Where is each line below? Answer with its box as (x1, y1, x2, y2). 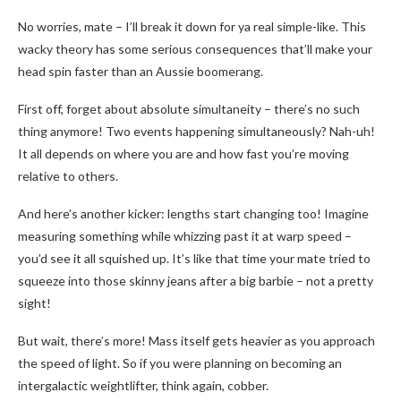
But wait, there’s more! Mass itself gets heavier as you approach (18, 332, 375, 348)
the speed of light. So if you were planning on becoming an (18, 354, 342, 371)
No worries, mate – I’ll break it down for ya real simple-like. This (18, 18, 366, 34)
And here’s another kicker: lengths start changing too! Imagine (18, 205, 369, 221)
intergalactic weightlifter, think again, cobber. (18, 377, 269, 393)
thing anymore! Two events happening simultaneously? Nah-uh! (18, 123, 375, 139)
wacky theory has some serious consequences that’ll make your (18, 40, 372, 56)
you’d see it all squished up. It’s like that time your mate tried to (18, 250, 371, 266)
